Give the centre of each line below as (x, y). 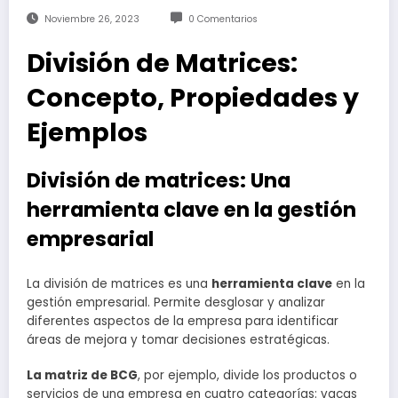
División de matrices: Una (159, 181)
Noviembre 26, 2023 (92, 20)
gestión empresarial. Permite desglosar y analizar (176, 302)
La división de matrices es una (119, 283)
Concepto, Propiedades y (193, 98)
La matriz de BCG (82, 376)
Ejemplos (87, 133)
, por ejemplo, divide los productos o (247, 376)
